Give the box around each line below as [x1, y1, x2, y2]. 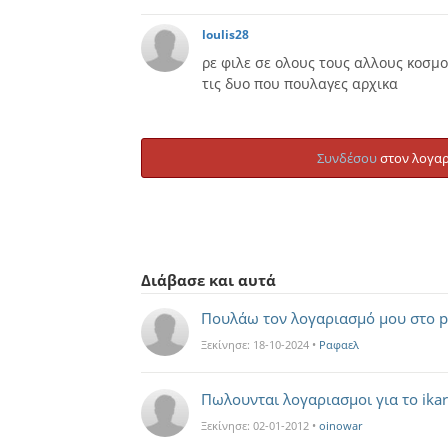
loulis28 [202, 26, 249, 43]
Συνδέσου [316, 149, 377, 167]
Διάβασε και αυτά [141, 270, 276, 290]
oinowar [319, 418, 363, 433]
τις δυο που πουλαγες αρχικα [202, 74, 398, 93]
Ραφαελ [319, 337, 359, 352]
